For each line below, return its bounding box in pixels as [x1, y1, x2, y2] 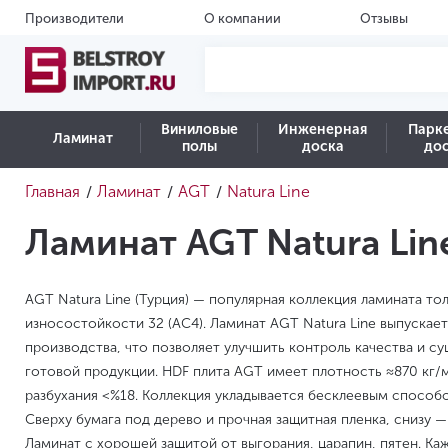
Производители [25, 11, 124, 26]
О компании [203, 11, 281, 26]
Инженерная [278, 121, 368, 138]
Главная [25, 182, 80, 201]
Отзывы [360, 11, 409, 26]
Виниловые [161, 121, 239, 138]
